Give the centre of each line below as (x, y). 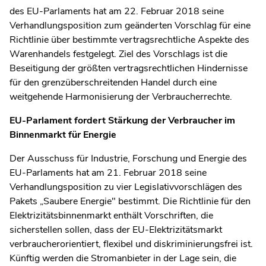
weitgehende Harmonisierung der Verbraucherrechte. (121, 96)
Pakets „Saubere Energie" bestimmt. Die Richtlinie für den (130, 201)
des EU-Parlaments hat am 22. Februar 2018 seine (117, 11)
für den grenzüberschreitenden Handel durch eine (113, 82)
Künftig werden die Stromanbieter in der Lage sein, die (123, 258)
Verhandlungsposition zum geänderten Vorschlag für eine (130, 25)
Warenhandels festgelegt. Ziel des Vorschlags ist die (118, 54)
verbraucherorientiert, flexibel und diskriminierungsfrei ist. (131, 244)
